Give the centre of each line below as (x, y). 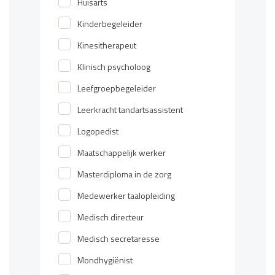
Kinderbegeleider (110, 25)
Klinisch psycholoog (114, 68)
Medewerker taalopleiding (126, 196)
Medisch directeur (111, 218)
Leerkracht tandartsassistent (130, 110)
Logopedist (98, 132)
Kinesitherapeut (107, 46)
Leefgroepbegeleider (117, 89)
